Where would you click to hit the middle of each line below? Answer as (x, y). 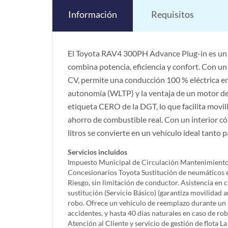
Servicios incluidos (97, 152)
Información (93, 14)
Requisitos (173, 14)
